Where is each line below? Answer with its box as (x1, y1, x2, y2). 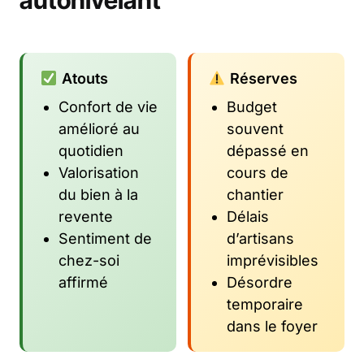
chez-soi (58, 252, 119, 270)
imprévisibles (227, 252, 318, 270)
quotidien (58, 142, 123, 160)
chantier (227, 186, 284, 204)
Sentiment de (58, 230, 152, 248)
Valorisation (58, 164, 139, 182)
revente (58, 208, 113, 226)
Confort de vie (58, 98, 158, 116)
